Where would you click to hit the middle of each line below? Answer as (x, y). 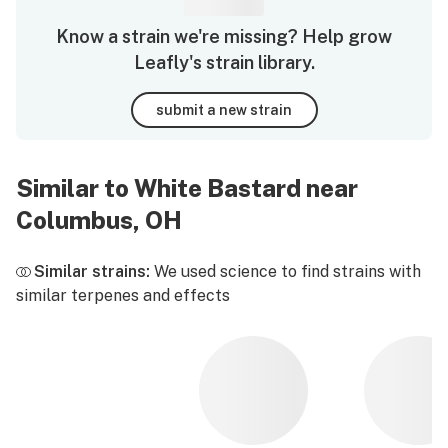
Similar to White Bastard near (187, 188)
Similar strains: (92, 271)
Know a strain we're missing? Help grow (224, 36)
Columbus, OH (99, 220)
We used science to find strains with (285, 271)
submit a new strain (224, 109)
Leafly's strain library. (224, 62)
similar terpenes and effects (123, 295)
